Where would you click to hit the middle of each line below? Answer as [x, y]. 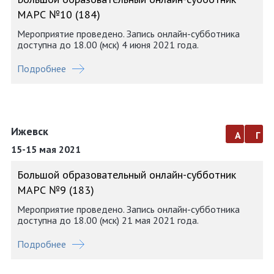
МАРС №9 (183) [56, 190]
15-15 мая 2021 [46, 149]
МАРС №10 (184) [59, 14]
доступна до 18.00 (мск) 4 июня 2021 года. [108, 45]
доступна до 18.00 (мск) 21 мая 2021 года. [108, 220]
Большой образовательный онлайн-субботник [127, 175]
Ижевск [30, 131]
